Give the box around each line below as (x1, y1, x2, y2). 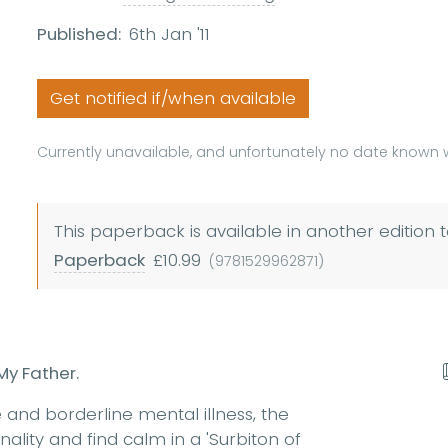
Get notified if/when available (50, 86, 297, 111)
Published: (37, 22, 122, 47)
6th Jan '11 (129, 22, 211, 47)
